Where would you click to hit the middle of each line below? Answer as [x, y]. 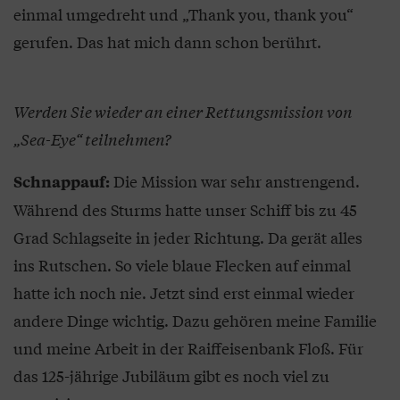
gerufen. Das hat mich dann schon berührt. [167, 41]
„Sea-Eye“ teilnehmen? [92, 138]
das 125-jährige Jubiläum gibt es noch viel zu [171, 375]
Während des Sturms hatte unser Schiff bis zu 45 [185, 209]
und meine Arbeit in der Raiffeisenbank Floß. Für [188, 347]
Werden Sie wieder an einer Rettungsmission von [183, 111]
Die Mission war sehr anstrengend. [235, 180]
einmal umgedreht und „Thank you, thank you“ [183, 13]
